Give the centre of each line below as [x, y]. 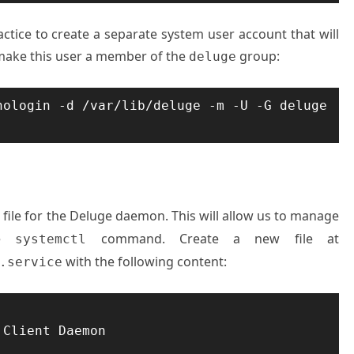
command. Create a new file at [213, 239]
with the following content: [145, 262]
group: [258, 56]
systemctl [51, 239]
